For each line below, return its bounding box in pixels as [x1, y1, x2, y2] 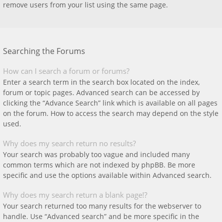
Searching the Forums [3, 46, 85, 56]
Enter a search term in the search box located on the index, [3, 77, 200, 87]
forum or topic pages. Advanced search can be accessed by [3, 88, 200, 97]
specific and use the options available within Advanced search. [3, 170, 212, 180]
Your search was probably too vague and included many [3, 150, 190, 159]
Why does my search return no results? [3, 138, 136, 148]
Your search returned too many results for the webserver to [3, 201, 201, 211]
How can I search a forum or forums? [3, 66, 129, 76]
